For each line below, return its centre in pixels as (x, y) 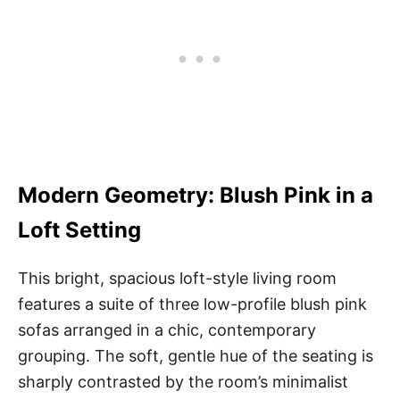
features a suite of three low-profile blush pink (192, 304)
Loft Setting (79, 229)
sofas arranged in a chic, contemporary (167, 329)
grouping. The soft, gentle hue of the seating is (196, 355)
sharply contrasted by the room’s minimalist (183, 381)
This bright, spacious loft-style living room (177, 278)
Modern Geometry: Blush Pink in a (196, 195)
